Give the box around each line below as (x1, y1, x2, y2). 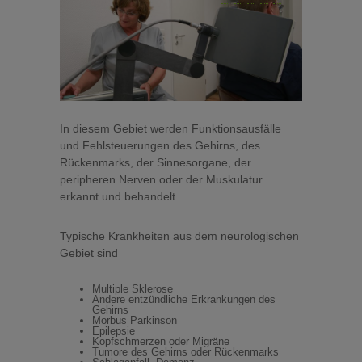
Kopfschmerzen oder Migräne (92, 335, 229, 347)
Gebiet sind (60, 246, 118, 259)
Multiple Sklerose (92, 283, 173, 295)
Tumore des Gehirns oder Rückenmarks (92, 346, 279, 358)
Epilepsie (92, 325, 135, 337)
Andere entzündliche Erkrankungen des (92, 293, 276, 305)
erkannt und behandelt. (60, 190, 179, 203)
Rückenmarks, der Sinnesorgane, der (60, 156, 251, 169)
